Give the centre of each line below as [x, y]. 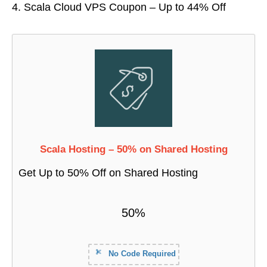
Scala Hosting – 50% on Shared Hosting [133, 150]
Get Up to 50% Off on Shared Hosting [108, 173]
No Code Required [141, 254]
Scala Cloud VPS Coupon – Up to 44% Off [125, 7]
